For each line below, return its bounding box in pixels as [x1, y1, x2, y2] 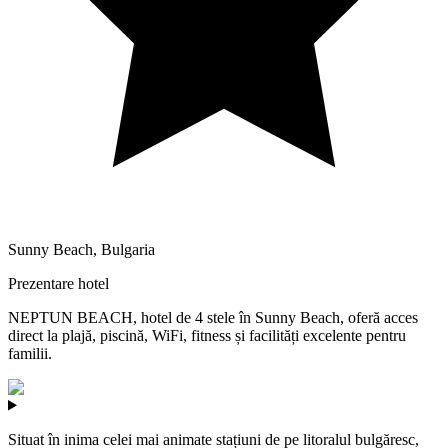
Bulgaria [101, 240, 155, 258]
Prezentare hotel [8, 274, 109, 292]
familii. [8, 344, 52, 362]
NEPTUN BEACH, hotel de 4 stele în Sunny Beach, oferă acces [8, 308, 418, 326]
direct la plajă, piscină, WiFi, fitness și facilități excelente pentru [8, 326, 406, 344]
